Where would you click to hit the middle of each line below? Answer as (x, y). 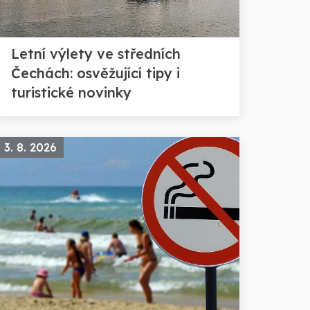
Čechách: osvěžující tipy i (95, 73)
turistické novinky (71, 92)
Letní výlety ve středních (96, 53)
